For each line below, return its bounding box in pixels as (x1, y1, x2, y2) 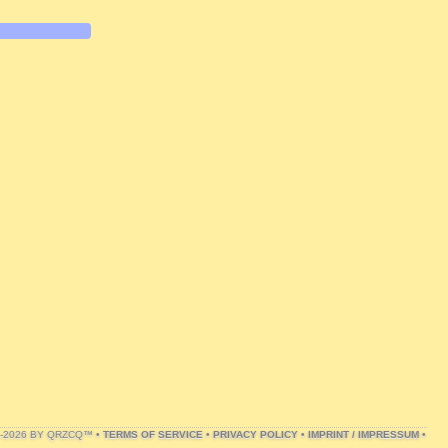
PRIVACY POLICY (213, 429, 298, 440)
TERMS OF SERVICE (103, 429, 203, 440)
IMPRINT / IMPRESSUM (308, 429, 419, 440)
